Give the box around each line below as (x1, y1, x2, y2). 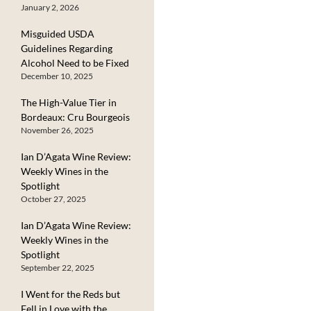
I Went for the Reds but (21, 287, 120, 300)
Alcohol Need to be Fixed (21, 56, 129, 69)
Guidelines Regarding (21, 42, 112, 54)
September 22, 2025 (21, 262, 94, 273)
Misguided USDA (21, 27, 94, 40)
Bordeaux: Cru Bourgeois (21, 110, 130, 123)
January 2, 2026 (21, 1, 79, 12)
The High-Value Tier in (21, 96, 117, 108)
